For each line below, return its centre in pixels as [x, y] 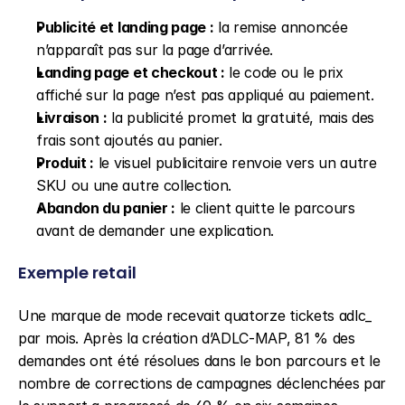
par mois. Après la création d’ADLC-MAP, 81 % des [187, 338]
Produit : [66, 163]
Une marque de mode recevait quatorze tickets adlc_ [195, 316]
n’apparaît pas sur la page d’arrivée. [155, 50]
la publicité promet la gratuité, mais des [241, 118]
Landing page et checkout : [131, 72]
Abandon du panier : [106, 208]
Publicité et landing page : [125, 27]
